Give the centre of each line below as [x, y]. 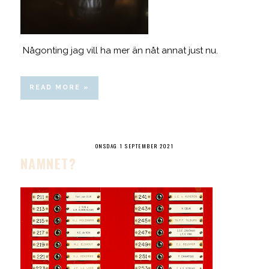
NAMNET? [48, 163]
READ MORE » [59, 87]
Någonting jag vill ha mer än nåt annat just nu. [119, 50]
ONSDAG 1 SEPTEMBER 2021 [134, 146]
